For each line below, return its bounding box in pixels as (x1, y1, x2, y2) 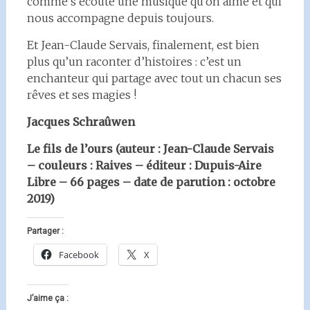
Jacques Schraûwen (26, 115, 135, 129)
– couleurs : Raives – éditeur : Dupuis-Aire (26, 158, 262, 172)
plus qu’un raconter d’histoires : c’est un (26, 55, 241, 69)
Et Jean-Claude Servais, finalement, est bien (26, 38, 259, 52)
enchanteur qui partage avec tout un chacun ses (26, 71, 282, 85)
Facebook (58, 248, 99, 261)
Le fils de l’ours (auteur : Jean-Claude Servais (26, 142, 274, 156)
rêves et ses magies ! (26, 88, 136, 102)
